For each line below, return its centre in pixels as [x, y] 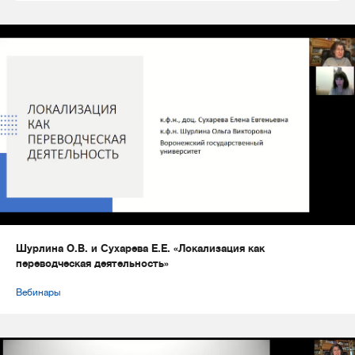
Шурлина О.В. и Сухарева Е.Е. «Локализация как [140, 248]
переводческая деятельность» [92, 263]
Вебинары [38, 292]
